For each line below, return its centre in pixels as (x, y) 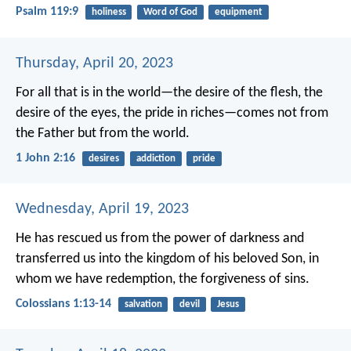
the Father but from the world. (103, 133)
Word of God (170, 13)
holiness (109, 13)
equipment (238, 13)
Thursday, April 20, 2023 (94, 63)
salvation (143, 305)
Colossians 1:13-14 (63, 304)
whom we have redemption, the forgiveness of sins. (163, 280)
